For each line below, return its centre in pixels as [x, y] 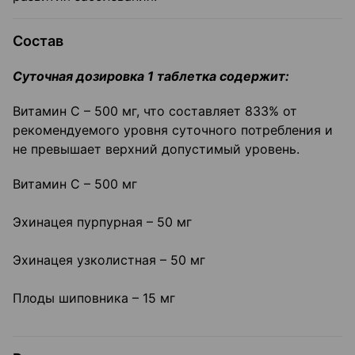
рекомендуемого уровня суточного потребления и [173, 130]
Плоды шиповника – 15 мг [94, 298]
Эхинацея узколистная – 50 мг [109, 260]
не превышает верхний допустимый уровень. [156, 149]
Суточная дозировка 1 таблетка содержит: [151, 76]
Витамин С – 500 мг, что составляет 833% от [155, 111]
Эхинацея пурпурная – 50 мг [102, 222]
